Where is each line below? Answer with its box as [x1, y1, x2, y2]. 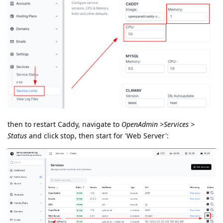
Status [7, 130, 27, 140]
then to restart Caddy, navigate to [7, 119, 121, 129]
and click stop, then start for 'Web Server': [27, 130, 169, 140]
